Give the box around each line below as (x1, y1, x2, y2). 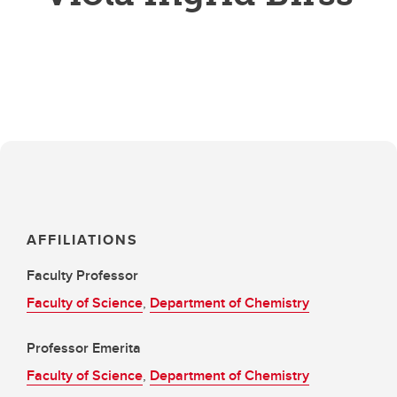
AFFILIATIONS (27, 230, 138, 250)
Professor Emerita (27, 338, 141, 358)
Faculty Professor (27, 265, 138, 285)
